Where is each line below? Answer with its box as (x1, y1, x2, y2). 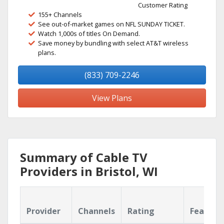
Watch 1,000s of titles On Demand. (38, 29, 140, 38)
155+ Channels (38, 10, 82, 19)
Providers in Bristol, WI (20, 163, 158, 179)
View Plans (92, 92, 132, 103)
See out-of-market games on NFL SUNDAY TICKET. (38, 19, 185, 28)
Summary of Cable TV (20, 149, 147, 165)
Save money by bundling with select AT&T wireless (38, 38, 188, 47)
